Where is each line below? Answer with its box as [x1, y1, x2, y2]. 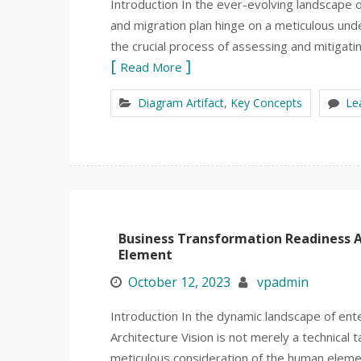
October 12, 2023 [128, 273, 230, 291]
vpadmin [257, 273, 309, 291]
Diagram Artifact [138, 95, 224, 110]
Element [118, 246, 172, 263]
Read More [120, 59, 182, 75]
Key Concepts [230, 95, 302, 110]
